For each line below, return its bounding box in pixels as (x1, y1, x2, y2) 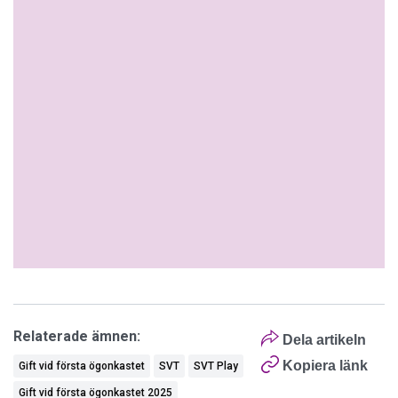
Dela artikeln (278, 332, 366, 347)
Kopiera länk (282, 358, 368, 373)
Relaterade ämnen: (13, 328, 140, 345)
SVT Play (194, 360, 238, 372)
